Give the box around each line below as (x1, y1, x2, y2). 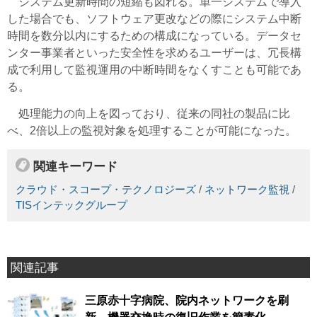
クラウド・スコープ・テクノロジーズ (16, 183, 196, 195)
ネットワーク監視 (204, 183, 289, 195)
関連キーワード (33, 159, 117, 174)
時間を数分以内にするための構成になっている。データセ (7, 30, 301, 42)
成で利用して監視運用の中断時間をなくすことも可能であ (7, 64, 301, 76)
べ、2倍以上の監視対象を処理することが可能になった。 (7, 125, 296, 137)
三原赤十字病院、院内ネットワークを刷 (85, 294, 289, 306)
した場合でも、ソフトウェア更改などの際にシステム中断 (7, 13, 301, 25)
